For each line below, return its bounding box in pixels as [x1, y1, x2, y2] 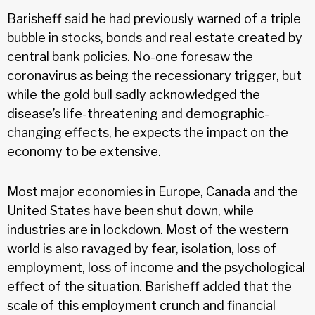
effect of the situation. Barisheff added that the [7, 278, 292, 294]
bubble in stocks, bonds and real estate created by [7, 30, 302, 45]
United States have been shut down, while [7, 202, 254, 218]
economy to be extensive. [7, 143, 161, 159]
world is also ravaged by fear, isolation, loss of [7, 240, 276, 256]
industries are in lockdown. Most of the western [7, 221, 288, 237]
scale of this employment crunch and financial [7, 297, 276, 313]
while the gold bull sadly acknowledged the [7, 86, 260, 102]
